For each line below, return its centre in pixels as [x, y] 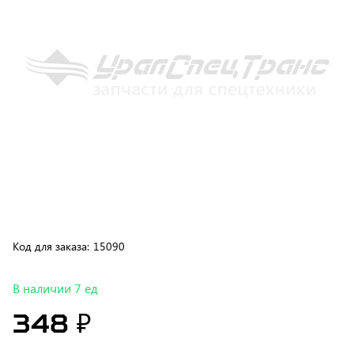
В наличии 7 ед [56, 253]
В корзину [70, 339]
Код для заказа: [51, 211]
